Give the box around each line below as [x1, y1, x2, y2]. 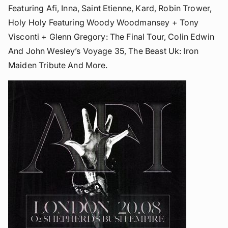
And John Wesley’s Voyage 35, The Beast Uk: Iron [8, 45, 199, 56]
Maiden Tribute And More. [8, 60, 108, 70]
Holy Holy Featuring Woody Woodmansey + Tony [8, 17, 199, 27]
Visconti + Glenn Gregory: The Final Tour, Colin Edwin [8, 31, 214, 42]
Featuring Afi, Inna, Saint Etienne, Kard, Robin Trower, [8, 3, 212, 13]
